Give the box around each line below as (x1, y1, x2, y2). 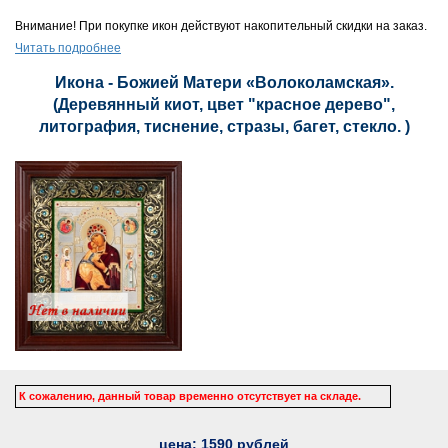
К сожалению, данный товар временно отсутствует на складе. (19, 389, 361, 402)
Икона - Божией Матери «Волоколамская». (54, 74, 394, 91)
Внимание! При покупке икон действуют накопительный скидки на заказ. (15, 19, 427, 33)
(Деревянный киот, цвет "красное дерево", (53, 96, 395, 113)
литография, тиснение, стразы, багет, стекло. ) (38, 118, 410, 135)
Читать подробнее (15, 41, 121, 55)
